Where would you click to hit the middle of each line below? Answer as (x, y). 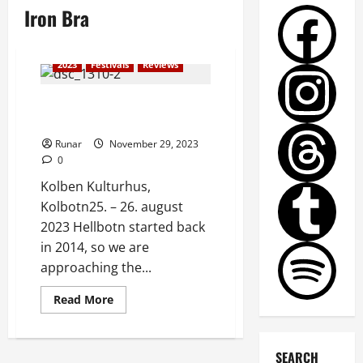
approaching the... (96, 268)
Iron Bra (57, 18)
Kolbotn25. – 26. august (112, 207)
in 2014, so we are (95, 248)
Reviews (160, 65)
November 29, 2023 (153, 144)
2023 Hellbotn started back (123, 227)
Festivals (110, 65)
